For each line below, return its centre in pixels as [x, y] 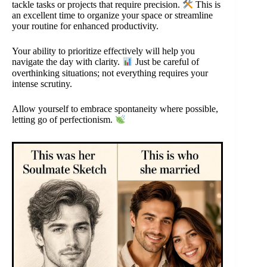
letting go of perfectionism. [63, 120]
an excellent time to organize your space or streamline [112, 15]
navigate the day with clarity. [67, 62]
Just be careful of [166, 62]
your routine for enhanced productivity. [85, 26]
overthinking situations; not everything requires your [110, 73]
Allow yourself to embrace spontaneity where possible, [115, 108]
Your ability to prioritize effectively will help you [103, 51]
